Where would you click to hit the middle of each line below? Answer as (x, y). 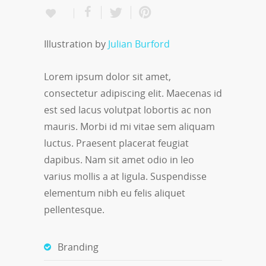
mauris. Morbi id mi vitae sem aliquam (129, 126)
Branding (78, 247)
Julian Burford (139, 44)
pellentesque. (74, 209)
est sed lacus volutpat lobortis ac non (128, 110)
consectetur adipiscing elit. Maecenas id (133, 93)
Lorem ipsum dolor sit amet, (107, 76)
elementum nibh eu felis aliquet (115, 193)
